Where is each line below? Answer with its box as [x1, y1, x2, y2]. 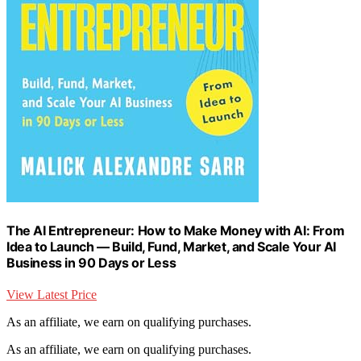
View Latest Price [6, 288, 97, 302]
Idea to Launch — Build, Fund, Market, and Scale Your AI [6, 239, 337, 255]
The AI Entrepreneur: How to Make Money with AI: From [6, 222, 345, 239]
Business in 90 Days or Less [6, 255, 176, 272]
